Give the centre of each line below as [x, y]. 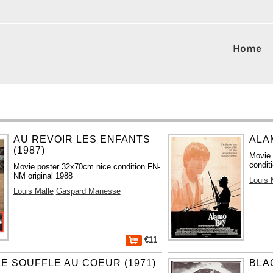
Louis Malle [33, 191]
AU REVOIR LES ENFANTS [82, 139]
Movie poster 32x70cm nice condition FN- [87, 166]
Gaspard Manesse [88, 191]
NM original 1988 [43, 175]
